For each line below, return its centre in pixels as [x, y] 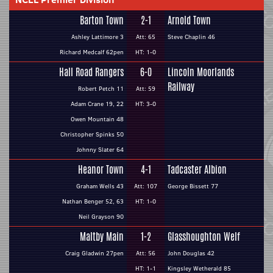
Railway [181, 87]
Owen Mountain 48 [97, 119]
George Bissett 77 [193, 186]
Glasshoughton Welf [204, 237]
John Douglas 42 [191, 253]
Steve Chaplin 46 [191, 37]
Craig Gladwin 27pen [94, 253]
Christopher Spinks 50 [92, 134]
